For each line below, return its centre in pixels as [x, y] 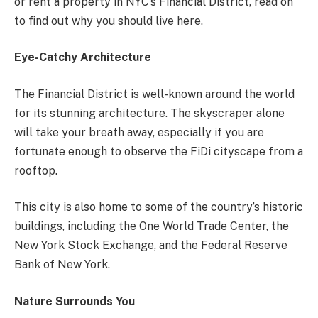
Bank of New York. [62, 265]
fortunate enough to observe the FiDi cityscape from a [159, 151]
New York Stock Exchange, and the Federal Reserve [151, 246]
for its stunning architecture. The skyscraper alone [149, 113]
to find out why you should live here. [109, 21]
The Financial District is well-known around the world [154, 94]
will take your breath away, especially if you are [139, 132]
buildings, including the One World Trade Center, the [152, 226]
